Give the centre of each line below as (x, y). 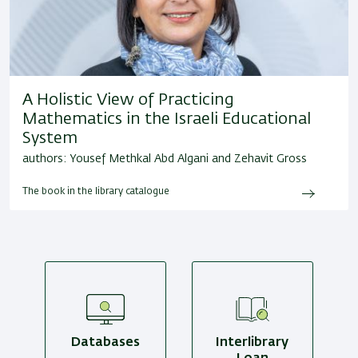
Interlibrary (253, 343)
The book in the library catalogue (96, 192)
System (50, 139)
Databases (106, 343)
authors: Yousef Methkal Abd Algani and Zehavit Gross (165, 159)
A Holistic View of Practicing (128, 100)
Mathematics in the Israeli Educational (167, 119)
